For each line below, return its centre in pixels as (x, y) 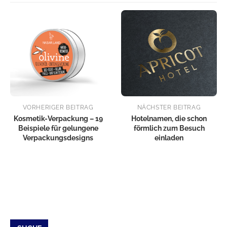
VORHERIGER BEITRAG (58, 107)
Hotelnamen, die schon (169, 118)
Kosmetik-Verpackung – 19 (58, 118)
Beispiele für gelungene (58, 128)
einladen (169, 138)
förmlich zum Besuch (169, 128)
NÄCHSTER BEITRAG (169, 107)
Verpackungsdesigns (58, 138)
